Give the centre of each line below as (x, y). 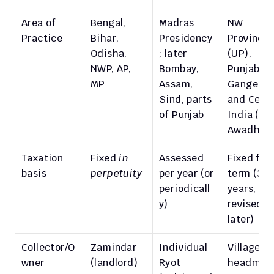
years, (242, 189)
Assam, (176, 84)
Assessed (182, 158)
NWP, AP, (111, 69)
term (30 (249, 173)
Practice (42, 38)
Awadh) (246, 130)
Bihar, (105, 38)
